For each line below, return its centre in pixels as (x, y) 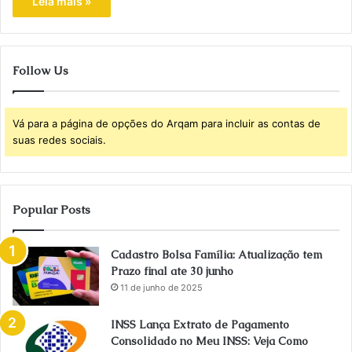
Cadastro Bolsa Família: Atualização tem (216, 254)
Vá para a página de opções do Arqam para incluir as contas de (167, 123)
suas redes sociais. (59, 139)
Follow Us (40, 70)
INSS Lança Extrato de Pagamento (200, 324)
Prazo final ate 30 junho (172, 271)
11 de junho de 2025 (161, 287)
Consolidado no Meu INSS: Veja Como (209, 341)
